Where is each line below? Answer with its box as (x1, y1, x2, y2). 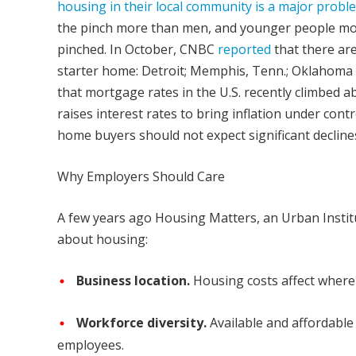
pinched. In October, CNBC (57, 40, 218, 58)
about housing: (57, 230, 148, 248)
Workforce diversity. (76, 313, 207, 331)
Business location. (76, 271, 190, 289)
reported (218, 40, 271, 58)
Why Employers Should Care (57, 167, 225, 185)
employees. (57, 336, 124, 354)
